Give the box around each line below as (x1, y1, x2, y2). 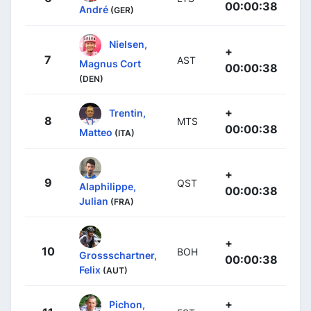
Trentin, (109, 106, 146, 119)
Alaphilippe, (79, 180, 136, 192)
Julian (79, 194, 108, 207)
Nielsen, (109, 37, 147, 50)
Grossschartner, (79, 249, 157, 261)
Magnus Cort (79, 57, 141, 69)
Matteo (79, 126, 112, 138)
